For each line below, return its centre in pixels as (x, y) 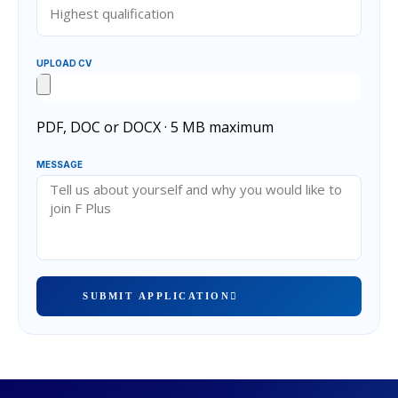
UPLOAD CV (64, 63)
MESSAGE (60, 164)
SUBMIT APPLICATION (156, 296)
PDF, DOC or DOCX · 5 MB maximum (155, 127)
